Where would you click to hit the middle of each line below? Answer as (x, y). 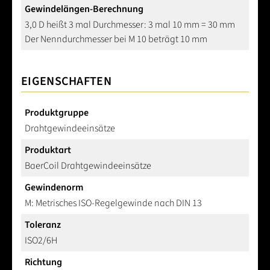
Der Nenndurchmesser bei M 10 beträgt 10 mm (116, 39)
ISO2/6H (41, 241)
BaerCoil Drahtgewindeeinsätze (88, 166)
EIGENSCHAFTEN (66, 82)
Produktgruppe (57, 113)
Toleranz (43, 225)
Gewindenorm (54, 188)
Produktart (48, 150)
